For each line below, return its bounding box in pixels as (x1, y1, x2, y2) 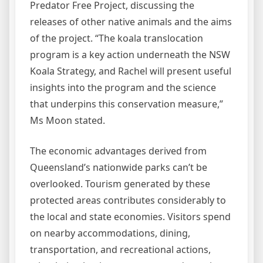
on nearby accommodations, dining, (30, 227, 190, 240)
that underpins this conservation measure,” (30, 97, 223, 110)
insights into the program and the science (30, 81, 216, 94)
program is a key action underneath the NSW (30, 48, 230, 61)
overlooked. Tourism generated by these (30, 177, 210, 190)
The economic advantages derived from (30, 144, 207, 157)
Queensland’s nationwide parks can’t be (30, 161, 207, 174)
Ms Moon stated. (30, 114, 105, 127)
